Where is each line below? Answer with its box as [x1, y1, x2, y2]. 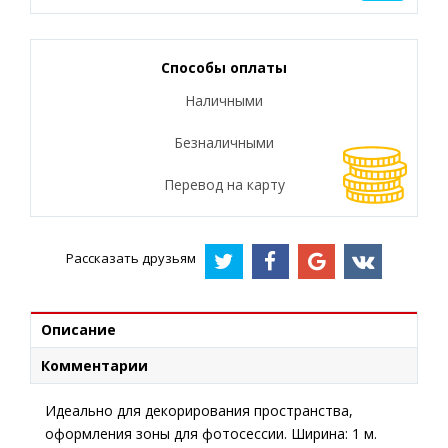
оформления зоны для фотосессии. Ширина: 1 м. [45, 423, 377, 443]
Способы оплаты [161, 58, 287, 77]
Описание [41, 319, 116, 339]
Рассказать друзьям [66, 249, 197, 268]
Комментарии [41, 355, 148, 375]
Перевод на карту [163, 175, 285, 194]
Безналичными [174, 133, 274, 152]
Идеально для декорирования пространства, [45, 400, 353, 420]
